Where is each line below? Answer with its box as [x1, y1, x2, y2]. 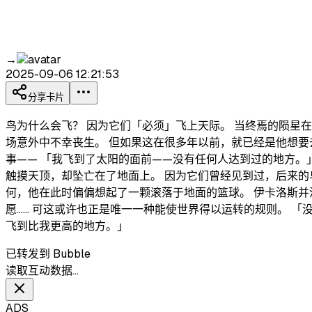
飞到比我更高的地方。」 [6, 219, 128, 234]
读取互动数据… [6, 263, 79, 279]
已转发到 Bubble [6, 247, 91, 262]
